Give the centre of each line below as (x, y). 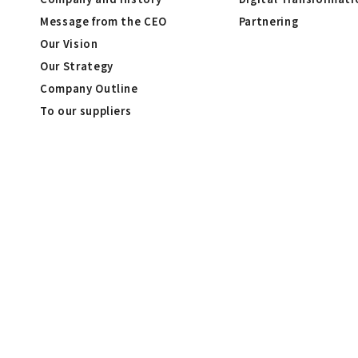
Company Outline (89, 88)
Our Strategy (77, 66)
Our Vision (69, 43)
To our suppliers (86, 110)
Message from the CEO (103, 21)
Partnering (268, 21)
